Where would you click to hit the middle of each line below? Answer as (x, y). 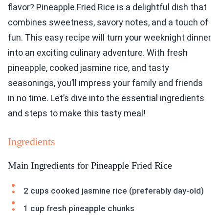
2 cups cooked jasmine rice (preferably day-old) (114, 191)
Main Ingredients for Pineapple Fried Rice (90, 165)
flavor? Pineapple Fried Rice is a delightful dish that (107, 7)
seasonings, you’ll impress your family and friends (105, 83)
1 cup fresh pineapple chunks (79, 208)
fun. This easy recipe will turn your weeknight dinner (109, 38)
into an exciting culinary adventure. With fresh (98, 53)
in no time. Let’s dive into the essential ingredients (106, 98)
